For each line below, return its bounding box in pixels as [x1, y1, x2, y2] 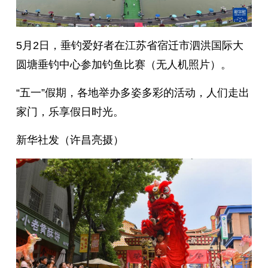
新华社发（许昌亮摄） [16, 133, 124, 146]
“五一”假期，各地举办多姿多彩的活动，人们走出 [16, 86, 249, 99]
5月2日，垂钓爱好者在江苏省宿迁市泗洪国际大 [16, 39, 243, 51]
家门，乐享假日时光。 [16, 105, 124, 118]
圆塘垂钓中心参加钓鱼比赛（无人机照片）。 [16, 58, 232, 71]
